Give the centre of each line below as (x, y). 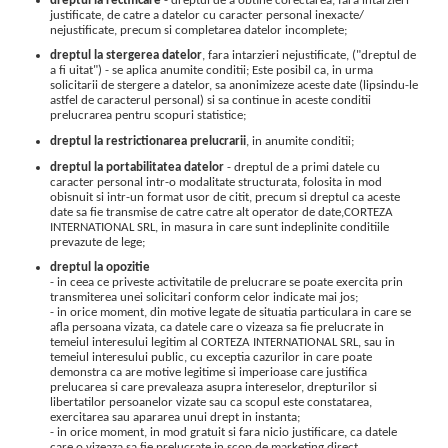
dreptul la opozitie (100, 268)
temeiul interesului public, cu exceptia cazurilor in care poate (211, 358)
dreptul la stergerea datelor (126, 56)
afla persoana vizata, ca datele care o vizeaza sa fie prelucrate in (217, 328)
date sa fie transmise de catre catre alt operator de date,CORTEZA (221, 212)
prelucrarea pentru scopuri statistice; (148, 116)
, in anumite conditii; (300, 141)
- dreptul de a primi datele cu (302, 167)
